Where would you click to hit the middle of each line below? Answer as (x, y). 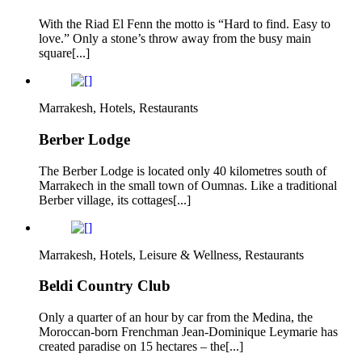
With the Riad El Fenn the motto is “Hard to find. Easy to (185, 24)
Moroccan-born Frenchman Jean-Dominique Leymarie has (188, 332)
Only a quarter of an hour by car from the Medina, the (176, 318)
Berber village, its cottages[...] (115, 200)
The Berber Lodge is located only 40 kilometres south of (183, 170)
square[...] (64, 53)
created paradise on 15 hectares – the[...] (141, 347)
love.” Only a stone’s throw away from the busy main (175, 39)
